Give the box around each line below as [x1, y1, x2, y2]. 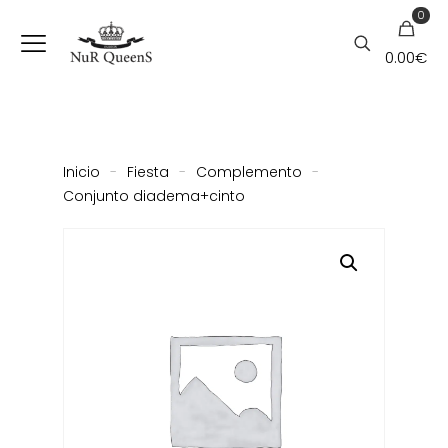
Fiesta [127, 162, 169, 182]
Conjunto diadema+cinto [63, 186, 245, 206]
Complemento [196, 162, 302, 182]
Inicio [63, 162, 100, 182]
